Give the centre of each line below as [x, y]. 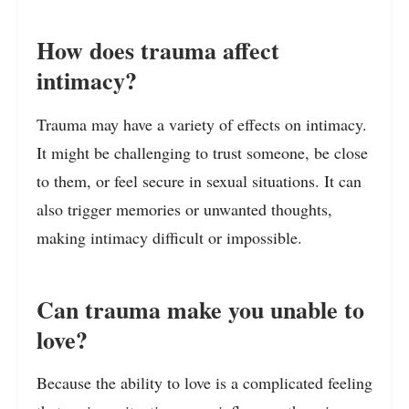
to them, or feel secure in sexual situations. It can [199, 181]
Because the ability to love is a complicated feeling [204, 383]
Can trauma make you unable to [200, 309]
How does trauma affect [158, 51]
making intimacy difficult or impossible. [169, 238]
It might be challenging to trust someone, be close [202, 153]
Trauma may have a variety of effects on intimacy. [202, 125]
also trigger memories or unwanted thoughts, [184, 210]
